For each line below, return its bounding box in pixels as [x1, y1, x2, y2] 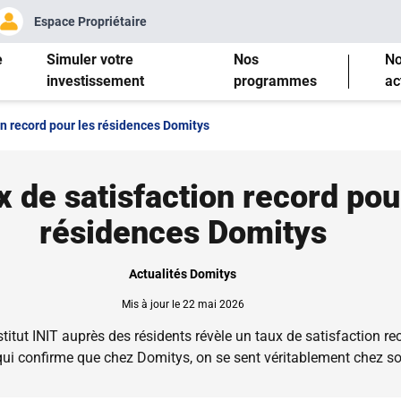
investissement [47, 72, 145, 90]
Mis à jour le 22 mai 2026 [121, 298, 244, 311]
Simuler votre [47, 50, 134, 68]
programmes [233, 72, 317, 90]
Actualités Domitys [129, 267, 236, 281]
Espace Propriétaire [34, 14, 147, 29]
